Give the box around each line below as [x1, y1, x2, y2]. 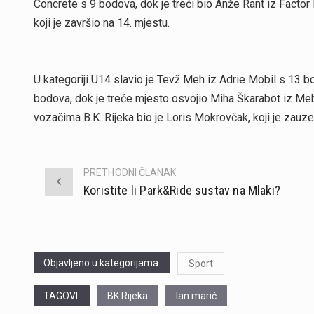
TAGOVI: [43, 290, 80, 302]
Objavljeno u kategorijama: [43, 257, 161, 269]
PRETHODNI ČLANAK [83, 167, 177, 179]
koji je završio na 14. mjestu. [34, 15, 170, 29]
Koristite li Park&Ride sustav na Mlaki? [83, 183, 281, 198]
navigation [34, 193, 126, 217]
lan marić [176, 290, 217, 302]
